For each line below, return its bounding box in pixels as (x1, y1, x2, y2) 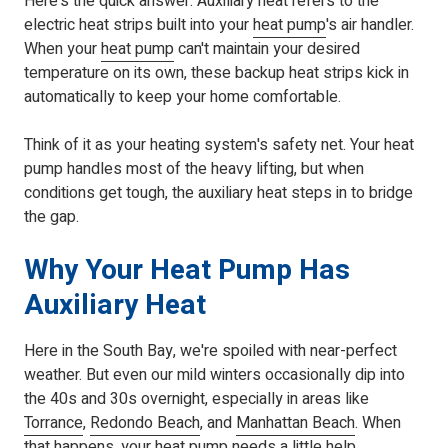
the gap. (24, 205, 79, 230)
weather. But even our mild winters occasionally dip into (24, 363, 405, 388)
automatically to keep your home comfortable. (24, 85, 341, 110)
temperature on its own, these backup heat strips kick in (24, 61, 409, 86)
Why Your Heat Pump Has (24, 250, 350, 292)
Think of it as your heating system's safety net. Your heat (24, 133, 414, 158)
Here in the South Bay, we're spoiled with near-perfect (24, 339, 397, 364)
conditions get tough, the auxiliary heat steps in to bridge (24, 181, 413, 206)
